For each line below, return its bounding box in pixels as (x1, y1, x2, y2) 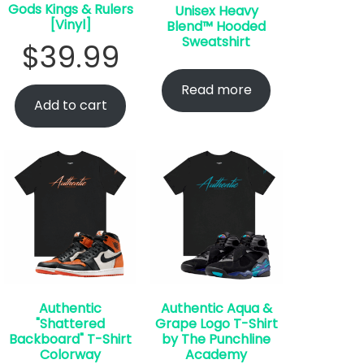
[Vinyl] (50, 15, 91, 34)
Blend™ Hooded (167, 16, 266, 36)
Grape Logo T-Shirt (154, 314, 278, 333)
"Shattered (36, 314, 106, 333)
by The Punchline (162, 329, 271, 349)
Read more (180, 80, 252, 100)
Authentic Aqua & (160, 298, 272, 318)
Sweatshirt (182, 32, 251, 51)
